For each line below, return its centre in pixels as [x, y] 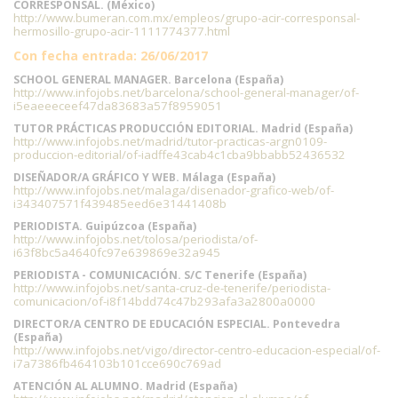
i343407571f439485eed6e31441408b [120, 203]
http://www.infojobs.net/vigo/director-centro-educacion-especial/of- [197, 350]
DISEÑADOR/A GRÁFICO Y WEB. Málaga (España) [144, 177]
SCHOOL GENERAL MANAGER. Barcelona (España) [148, 80]
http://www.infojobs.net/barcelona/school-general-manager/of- [186, 92]
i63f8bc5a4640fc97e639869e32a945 [117, 252]
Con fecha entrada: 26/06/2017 [111, 56]
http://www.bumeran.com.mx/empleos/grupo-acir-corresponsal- [187, 18]
